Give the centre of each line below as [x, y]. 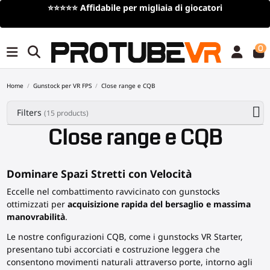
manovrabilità [36, 217]
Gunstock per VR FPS [62, 86]
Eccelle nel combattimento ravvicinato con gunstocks [113, 192]
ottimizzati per [37, 204]
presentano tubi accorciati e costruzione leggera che [113, 249]
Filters [30, 112]
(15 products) [66, 113]
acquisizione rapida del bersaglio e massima [159, 204]
